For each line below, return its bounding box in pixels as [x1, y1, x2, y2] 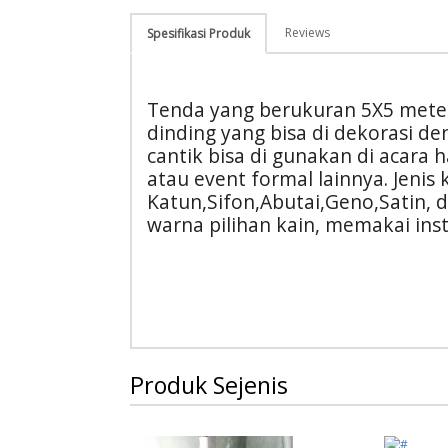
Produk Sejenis [130, 369, 288, 401]
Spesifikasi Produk [147, 25, 250, 42]
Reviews [285, 24, 330, 41]
